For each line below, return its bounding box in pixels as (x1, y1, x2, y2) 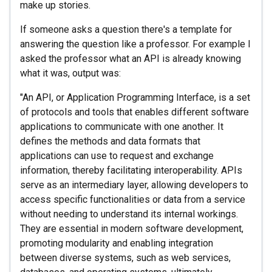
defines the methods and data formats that (20, 135, 200, 147)
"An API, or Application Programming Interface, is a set (20, 91, 250, 103)
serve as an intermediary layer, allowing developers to (20, 178, 248, 191)
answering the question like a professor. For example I (20, 38, 251, 50)
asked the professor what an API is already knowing (20, 52, 241, 64)
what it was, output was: (20, 67, 121, 79)
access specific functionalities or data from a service (20, 193, 245, 205)
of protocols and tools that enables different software (20, 106, 249, 118)
